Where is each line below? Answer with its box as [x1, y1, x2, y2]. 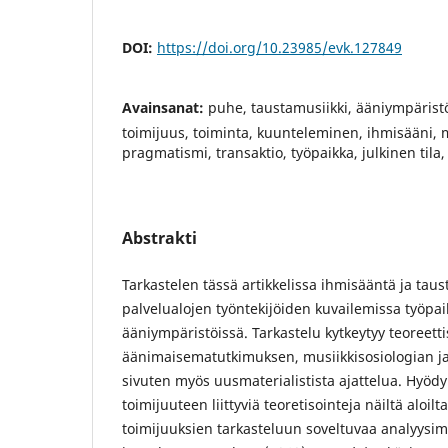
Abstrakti [122, 227, 197, 250]
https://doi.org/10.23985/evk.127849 [157, 38, 402, 58]
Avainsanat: [122, 98, 208, 118]
